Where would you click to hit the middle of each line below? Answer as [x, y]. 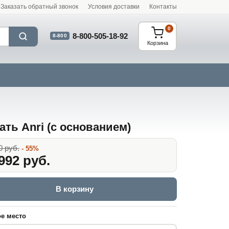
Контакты [163, 7]
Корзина [157, 43]
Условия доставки [114, 7]
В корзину [75, 189]
